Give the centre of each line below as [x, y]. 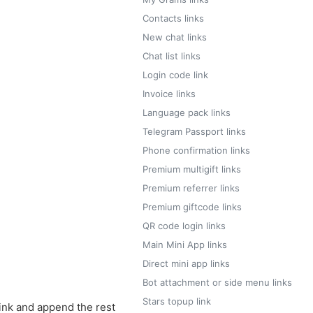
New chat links [175, 37]
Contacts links [173, 18]
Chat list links [172, 56]
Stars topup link [177, 301]
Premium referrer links [191, 188]
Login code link [175, 75]
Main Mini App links [185, 245]
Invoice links [169, 94]
